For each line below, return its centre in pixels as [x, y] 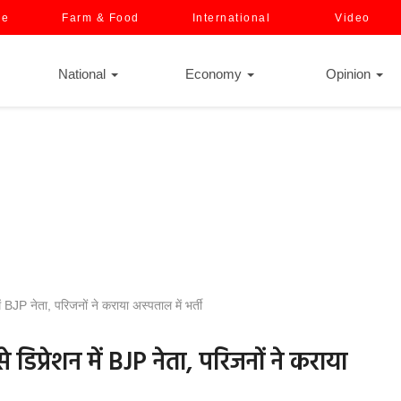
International [231, 18]
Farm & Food [101, 18]
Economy [215, 74]
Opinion [350, 74]
